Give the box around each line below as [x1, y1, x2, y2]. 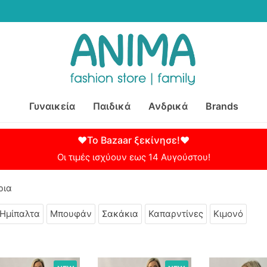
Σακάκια [102, 208, 138, 220]
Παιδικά [92, 100, 131, 113]
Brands [205, 100, 238, 113]
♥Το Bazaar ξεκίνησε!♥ [77, 134, 190, 147]
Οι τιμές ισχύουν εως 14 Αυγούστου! [57, 151, 210, 163]
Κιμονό [213, 208, 243, 220]
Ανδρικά [148, 100, 188, 113]
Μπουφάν [50, 208, 92, 220]
